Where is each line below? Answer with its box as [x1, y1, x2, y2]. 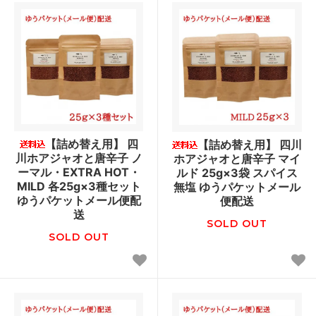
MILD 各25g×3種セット [16, 178, 141, 193]
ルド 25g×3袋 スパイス [176, 165, 298, 180]
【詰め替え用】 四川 [197, 137, 302, 152]
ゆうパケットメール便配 [16, 193, 141, 207]
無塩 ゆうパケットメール [174, 179, 300, 194]
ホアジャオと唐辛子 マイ [174, 151, 300, 166]
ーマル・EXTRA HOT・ [17, 164, 140, 179]
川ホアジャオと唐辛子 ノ [15, 150, 142, 165]
